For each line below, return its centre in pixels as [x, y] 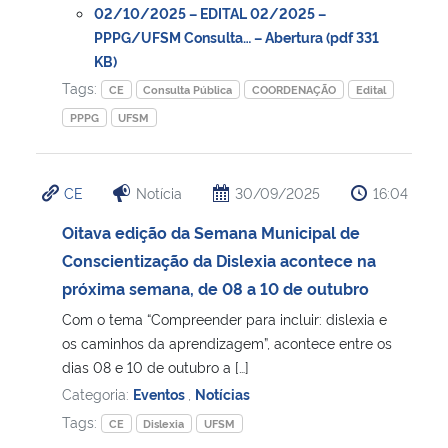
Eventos [160, 393]
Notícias [222, 393]
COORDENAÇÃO [294, 89]
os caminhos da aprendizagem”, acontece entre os [227, 342]
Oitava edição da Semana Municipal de [211, 231]
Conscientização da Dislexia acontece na [219, 259]
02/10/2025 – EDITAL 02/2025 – [210, 12]
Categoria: [97, 393]
